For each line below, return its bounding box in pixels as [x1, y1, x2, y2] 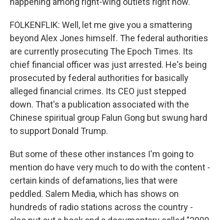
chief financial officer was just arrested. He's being [10, 59, 207, 70]
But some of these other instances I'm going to [10, 149, 193, 159]
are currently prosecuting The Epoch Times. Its [10, 46, 193, 56]
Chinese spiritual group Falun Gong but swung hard [10, 112, 207, 123]
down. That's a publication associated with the [10, 99, 189, 110]
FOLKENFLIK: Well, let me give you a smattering [10, 20, 192, 30]
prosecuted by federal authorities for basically [10, 73, 189, 83]
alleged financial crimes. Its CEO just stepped [10, 86, 186, 96]
